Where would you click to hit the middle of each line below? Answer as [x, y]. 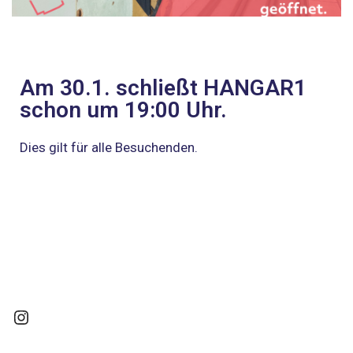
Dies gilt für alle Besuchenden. [110, 147]
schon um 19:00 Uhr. [123, 110]
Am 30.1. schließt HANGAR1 [163, 87]
